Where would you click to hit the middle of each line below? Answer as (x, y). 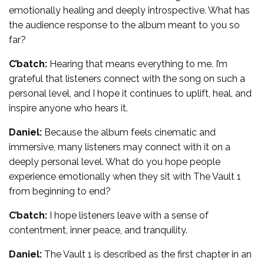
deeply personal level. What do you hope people (115, 161)
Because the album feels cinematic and (129, 132)
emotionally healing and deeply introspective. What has (129, 10)
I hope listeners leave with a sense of (128, 215)
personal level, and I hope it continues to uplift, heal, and (130, 93)
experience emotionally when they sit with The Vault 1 (125, 176)
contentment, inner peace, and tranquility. (98, 230)
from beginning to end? (60, 191)
